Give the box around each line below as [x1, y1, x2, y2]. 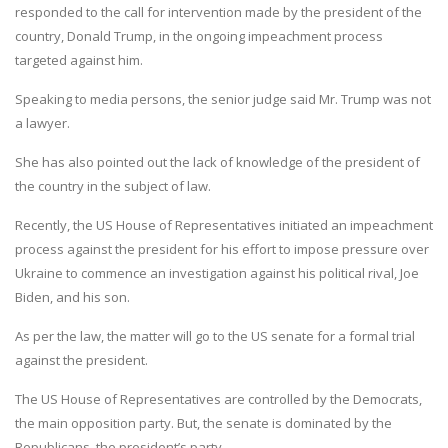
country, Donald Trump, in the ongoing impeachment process [15, 27, 383, 46]
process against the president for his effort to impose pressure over [15, 240, 429, 259]
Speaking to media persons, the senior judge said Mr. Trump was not [15, 90, 431, 109]
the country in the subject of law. [15, 177, 211, 196]
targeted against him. [15, 51, 143, 70]
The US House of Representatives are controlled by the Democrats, [15, 390, 422, 409]
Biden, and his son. [15, 288, 130, 307]
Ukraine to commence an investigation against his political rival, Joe [15, 264, 419, 283]
